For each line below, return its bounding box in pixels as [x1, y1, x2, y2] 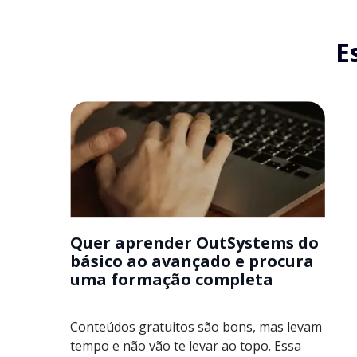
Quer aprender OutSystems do [70, 231, 319, 253]
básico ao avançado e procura [70, 249, 314, 272]
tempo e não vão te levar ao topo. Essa [70, 336, 301, 355]
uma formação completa [70, 268, 273, 290]
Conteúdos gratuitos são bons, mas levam [70, 317, 322, 335]
